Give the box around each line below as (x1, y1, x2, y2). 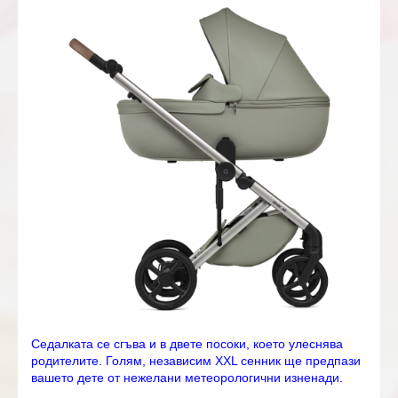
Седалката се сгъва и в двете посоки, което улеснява (31, 336, 343, 351)
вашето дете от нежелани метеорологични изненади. (31, 370, 343, 385)
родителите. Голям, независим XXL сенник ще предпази (31, 353, 361, 368)
